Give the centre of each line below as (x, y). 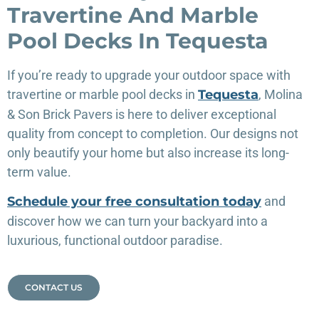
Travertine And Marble (133, 15)
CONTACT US (54, 288)
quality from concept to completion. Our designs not (153, 133)
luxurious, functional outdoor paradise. (115, 241)
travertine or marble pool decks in (103, 94)
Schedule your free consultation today (134, 202)
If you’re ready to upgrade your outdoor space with (149, 75)
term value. (39, 172)
